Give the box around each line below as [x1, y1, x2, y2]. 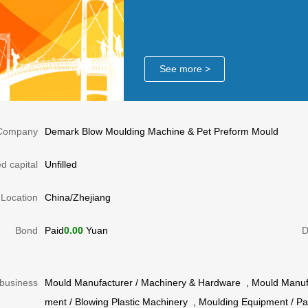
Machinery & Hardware [141, 277, 241, 288]
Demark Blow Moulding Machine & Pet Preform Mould [45, 126, 278, 137]
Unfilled [45, 159, 77, 170]
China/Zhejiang [45, 192, 111, 203]
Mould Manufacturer [45, 277, 133, 288]
